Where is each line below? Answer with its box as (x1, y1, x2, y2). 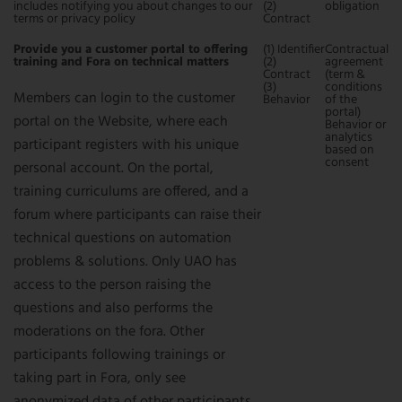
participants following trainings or (13, 344, 225, 367)
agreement (325, 52, 383, 73)
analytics (325, 127, 372, 148)
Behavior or (325, 115, 387, 135)
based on (325, 140, 374, 161)
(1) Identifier (263, 39, 325, 60)
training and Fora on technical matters (13, 52, 229, 73)
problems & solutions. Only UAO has (13, 250, 237, 274)
